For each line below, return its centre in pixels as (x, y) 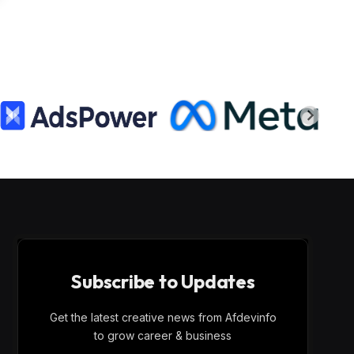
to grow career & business (163, 336)
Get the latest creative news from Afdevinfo (163, 318)
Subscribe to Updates (163, 282)
